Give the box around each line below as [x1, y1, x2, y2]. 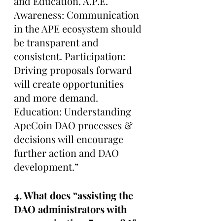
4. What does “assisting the [14, 188, 136, 202]
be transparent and [14, 35, 101, 49]
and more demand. [14, 90, 101, 104]
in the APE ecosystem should [14, 21, 144, 35]
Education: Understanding [14, 104, 134, 118]
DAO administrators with [14, 202, 129, 216]
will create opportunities [14, 76, 126, 90]
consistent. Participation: [14, 49, 128, 63]
